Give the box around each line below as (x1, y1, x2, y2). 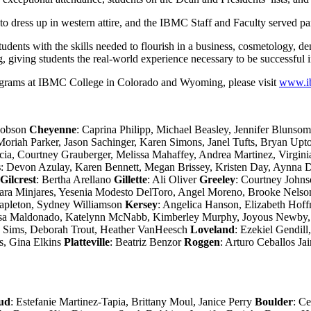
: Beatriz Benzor (110, 235, 184, 248)
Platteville (64, 235, 110, 248)
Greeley (199, 173, 235, 185)
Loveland (190, 223, 235, 235)
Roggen (184, 235, 220, 248)
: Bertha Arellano (36, 173, 114, 185)
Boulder (255, 295, 293, 308)
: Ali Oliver (147, 173, 199, 185)
